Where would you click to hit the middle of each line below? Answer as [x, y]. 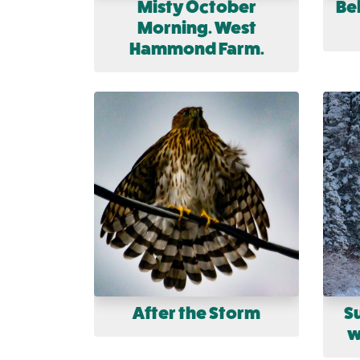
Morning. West [196, 28]
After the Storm [196, 313]
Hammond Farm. [196, 49]
